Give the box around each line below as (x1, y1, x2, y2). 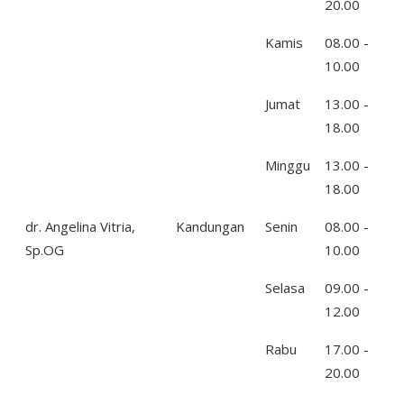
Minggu (265, 156, 310, 174)
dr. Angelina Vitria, (25, 217, 135, 235)
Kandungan (176, 217, 244, 235)
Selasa (265, 279, 305, 297)
